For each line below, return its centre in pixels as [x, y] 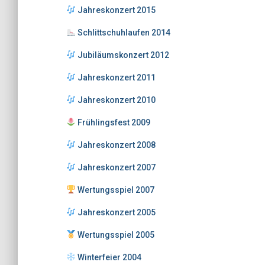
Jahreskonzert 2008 [115, 145]
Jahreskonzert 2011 [115, 77]
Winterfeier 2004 [108, 257]
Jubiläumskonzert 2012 [122, 55]
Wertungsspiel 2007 [115, 190]
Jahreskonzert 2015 [115, 10]
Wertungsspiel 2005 [115, 235]
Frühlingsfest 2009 [113, 122]
